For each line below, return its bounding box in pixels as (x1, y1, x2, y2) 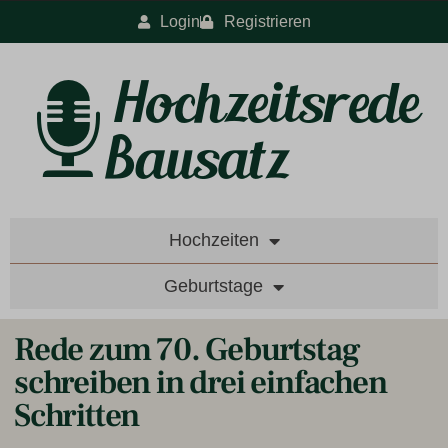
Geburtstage (164, 276, 263, 296)
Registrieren (223, 13, 311, 30)
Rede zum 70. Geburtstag (14, 328, 360, 371)
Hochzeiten (168, 230, 259, 250)
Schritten (14, 394, 140, 437)
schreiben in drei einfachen (14, 361, 387, 404)
